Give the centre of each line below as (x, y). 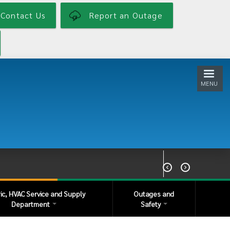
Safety (151, 204)
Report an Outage (126, 15)
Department (32, 204)
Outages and (154, 193)
